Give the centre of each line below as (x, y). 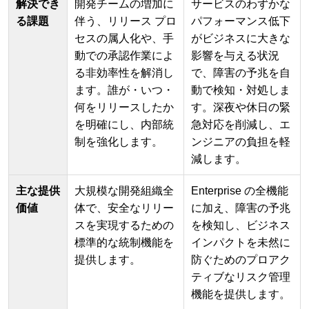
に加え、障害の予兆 (241, 208)
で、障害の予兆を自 (241, 73)
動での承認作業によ (124, 56)
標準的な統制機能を (124, 242)
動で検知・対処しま (241, 90)
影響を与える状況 (235, 56)
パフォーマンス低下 (241, 21)
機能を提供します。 (241, 294)
